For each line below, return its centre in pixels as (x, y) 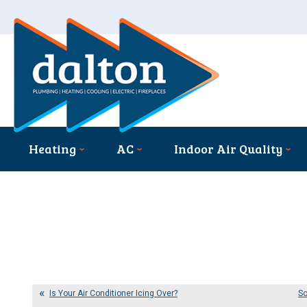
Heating (53, 149)
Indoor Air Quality (229, 149)
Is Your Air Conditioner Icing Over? (113, 294)
